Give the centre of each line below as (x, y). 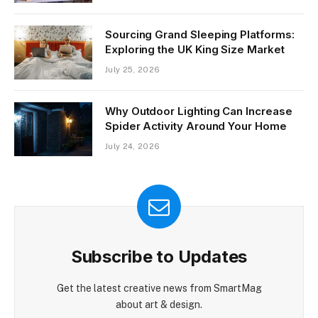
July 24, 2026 (133, 147)
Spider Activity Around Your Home (196, 126)
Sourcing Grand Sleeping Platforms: (200, 35)
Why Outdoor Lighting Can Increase (199, 111)
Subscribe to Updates (159, 257)
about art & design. (159, 305)
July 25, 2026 (133, 70)
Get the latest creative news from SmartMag (159, 289)
